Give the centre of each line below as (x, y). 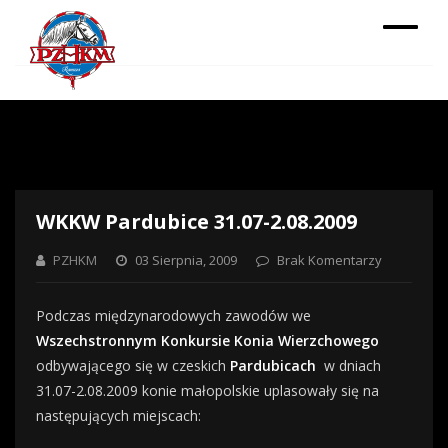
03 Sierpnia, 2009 (184, 260)
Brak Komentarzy (328, 260)
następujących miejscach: (118, 415)
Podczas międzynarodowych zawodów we (173, 315)
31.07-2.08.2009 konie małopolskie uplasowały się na (207, 390)
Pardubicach (273, 365)
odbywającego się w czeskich (133, 365)
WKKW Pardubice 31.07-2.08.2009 (196, 221)
